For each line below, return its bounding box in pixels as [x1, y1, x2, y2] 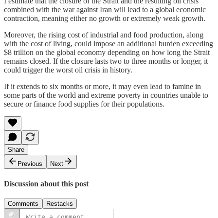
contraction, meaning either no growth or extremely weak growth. [4, 14, 205, 23]
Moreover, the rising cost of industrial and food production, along [4, 31, 203, 39]
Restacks [46, 200, 73, 207]
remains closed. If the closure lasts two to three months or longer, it [4, 57, 208, 66]
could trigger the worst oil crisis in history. [4, 66, 132, 74]
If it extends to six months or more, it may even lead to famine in [4, 82, 201, 91]
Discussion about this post [4, 179, 89, 188]
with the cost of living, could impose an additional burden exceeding [4, 39, 213, 48]
